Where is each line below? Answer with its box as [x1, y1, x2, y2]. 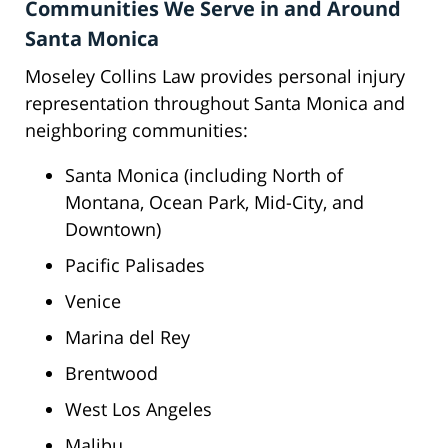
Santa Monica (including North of [65, 163, 343, 188]
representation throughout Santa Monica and [25, 91, 405, 116]
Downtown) [65, 217, 161, 242]
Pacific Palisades [65, 253, 205, 278]
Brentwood [65, 361, 158, 386]
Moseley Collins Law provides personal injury [25, 64, 405, 89]
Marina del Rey [65, 325, 190, 350]
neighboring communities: [25, 118, 248, 143]
